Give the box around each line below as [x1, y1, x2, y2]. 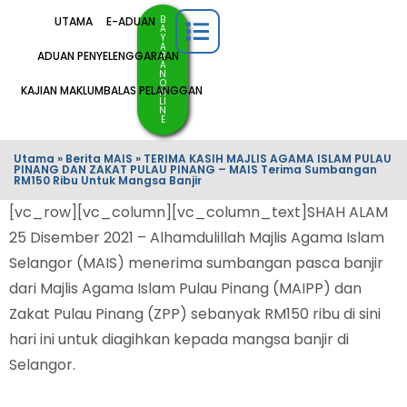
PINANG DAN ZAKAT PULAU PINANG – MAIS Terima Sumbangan [14, 162, 377, 177]
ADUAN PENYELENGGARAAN [36, 48, 179, 64]
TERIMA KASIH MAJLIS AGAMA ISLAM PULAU [144, 151, 392, 166]
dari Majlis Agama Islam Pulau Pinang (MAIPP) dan [9, 278, 362, 299]
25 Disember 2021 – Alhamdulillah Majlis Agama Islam [9, 227, 384, 248]
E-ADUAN [105, 14, 155, 29]
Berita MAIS [65, 151, 133, 166]
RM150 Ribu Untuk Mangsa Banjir [14, 173, 202, 188]
